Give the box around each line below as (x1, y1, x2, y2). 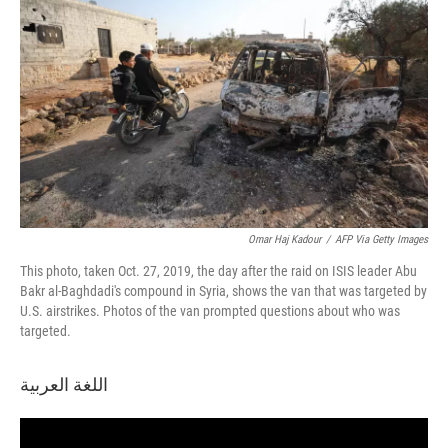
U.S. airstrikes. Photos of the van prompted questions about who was (20, 303, 400, 319)
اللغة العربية (20, 374, 108, 395)
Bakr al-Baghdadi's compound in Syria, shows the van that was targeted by (20, 283, 427, 299)
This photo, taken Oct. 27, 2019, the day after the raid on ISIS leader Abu (20, 263, 417, 279)
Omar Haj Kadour (248, 233, 321, 246)
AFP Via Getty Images (335, 233, 428, 246)
